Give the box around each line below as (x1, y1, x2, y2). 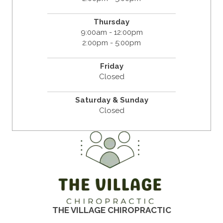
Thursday (94, 17, 129, 27)
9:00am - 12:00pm (80, 28, 143, 37)
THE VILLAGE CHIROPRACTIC (52, 205, 171, 215)
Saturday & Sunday (75, 96, 148, 105)
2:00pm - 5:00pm (82, 38, 141, 48)
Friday (100, 62, 123, 71)
